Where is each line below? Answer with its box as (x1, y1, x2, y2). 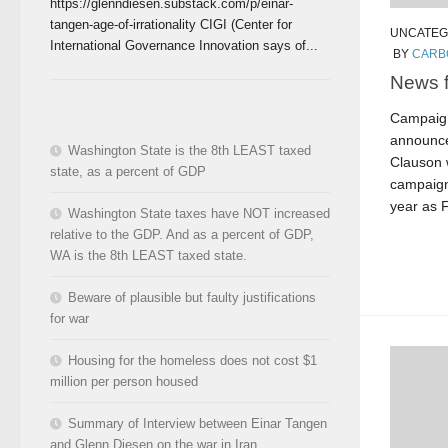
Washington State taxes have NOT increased (68, 205, 330, 221)
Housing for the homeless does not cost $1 (68, 352, 317, 368)
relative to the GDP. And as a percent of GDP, (50, 226, 314, 242)
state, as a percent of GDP (50, 163, 206, 179)
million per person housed (50, 373, 198, 389)
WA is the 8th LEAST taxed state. (50, 247, 247, 263)
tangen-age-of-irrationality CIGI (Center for (50, 16, 292, 32)
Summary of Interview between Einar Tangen (68, 415, 327, 431)
